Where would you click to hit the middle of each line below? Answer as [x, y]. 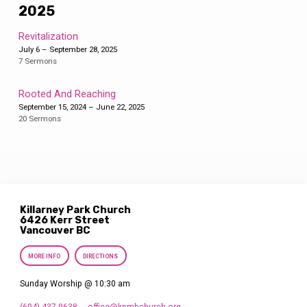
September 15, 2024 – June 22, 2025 [81, 107]
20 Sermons [39, 118]
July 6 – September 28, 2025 [67, 49]
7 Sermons [37, 61]
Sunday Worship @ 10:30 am [75, 283]
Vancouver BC [56, 230]
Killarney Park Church [76, 209]
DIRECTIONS [100, 257]
